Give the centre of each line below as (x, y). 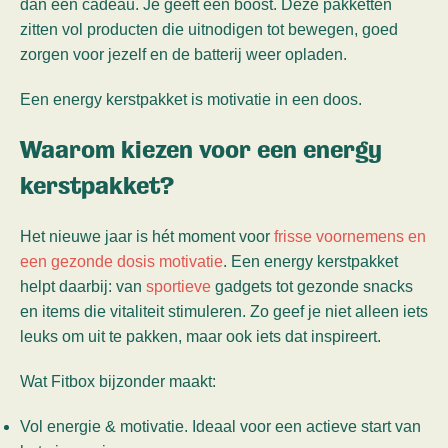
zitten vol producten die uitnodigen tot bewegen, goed (209, 30)
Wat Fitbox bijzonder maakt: (118, 382)
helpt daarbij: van (83, 287)
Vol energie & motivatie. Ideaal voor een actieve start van (220, 427)
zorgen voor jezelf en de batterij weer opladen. (183, 55)
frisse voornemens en (350, 237)
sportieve (178, 287)
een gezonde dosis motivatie (121, 262)
